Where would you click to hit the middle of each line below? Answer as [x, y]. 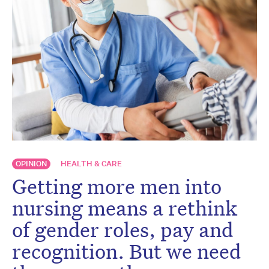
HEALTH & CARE [91, 163]
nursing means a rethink [125, 207]
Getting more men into [117, 186]
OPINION [31, 163]
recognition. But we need [126, 251]
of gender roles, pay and [122, 229]
